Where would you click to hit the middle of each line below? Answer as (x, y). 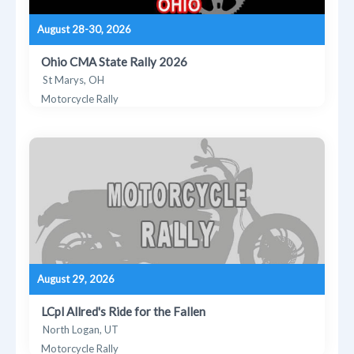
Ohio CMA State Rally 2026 (115, 61)
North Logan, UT (81, 329)
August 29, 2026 (76, 279)
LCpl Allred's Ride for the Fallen (124, 311)
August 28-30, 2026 (85, 29)
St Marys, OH (74, 79)
